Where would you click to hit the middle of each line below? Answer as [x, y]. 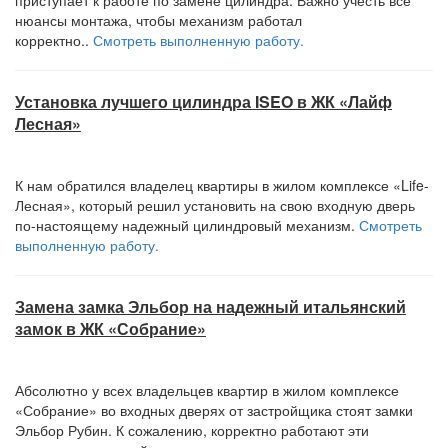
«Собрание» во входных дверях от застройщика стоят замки [214, 410]
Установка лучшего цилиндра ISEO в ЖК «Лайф [203, 101]
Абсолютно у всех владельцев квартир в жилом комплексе [207, 390]
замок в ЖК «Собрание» [110, 328]
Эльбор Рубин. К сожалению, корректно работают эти [192, 430]
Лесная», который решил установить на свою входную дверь [215, 205]
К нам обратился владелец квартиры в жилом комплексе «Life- [222, 185]
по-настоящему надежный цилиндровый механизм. [187, 225]
